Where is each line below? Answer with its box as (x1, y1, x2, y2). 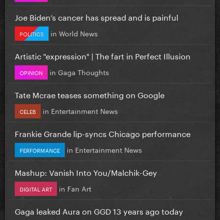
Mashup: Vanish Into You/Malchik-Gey (15, 165, 157, 178)
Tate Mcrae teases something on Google (15, 87, 165, 100)
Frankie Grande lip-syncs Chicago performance (15, 126, 191, 139)
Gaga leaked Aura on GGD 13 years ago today (15, 204, 183, 217)
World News (59, 27, 98, 38)
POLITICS (20, 28, 44, 38)
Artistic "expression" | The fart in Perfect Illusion (15, 49, 191, 61)
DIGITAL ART (20, 184, 52, 193)
